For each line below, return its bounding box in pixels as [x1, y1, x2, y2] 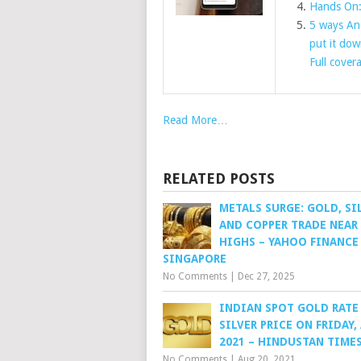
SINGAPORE [163, 252, 226, 265]
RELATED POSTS [163, 170, 275, 187]
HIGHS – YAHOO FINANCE [219, 235, 359, 248]
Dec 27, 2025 [238, 271, 295, 282]
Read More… [163, 114, 228, 127]
